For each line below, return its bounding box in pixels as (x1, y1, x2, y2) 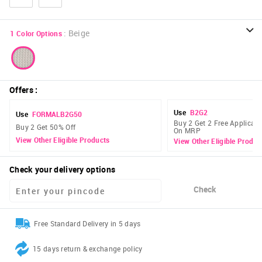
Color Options (16, 29, 62, 39)
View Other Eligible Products (16, 135, 110, 145)
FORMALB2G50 (32, 109, 82, 119)
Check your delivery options (9, 164, 116, 175)
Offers (9, 84, 33, 96)
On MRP (174, 126, 201, 136)
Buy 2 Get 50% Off (16, 122, 76, 132)
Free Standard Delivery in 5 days (34, 219, 141, 229)
